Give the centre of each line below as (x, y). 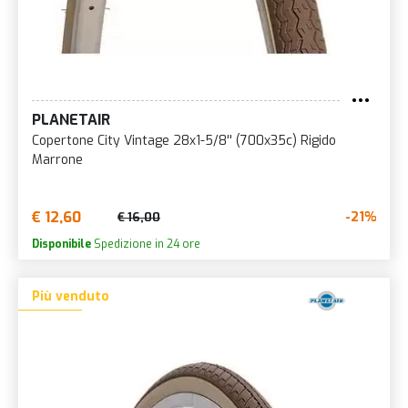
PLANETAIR (71, 119)
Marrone (57, 159)
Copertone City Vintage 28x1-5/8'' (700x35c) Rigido (184, 140)
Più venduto (71, 296)
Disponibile (61, 244)
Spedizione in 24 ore (146, 244)
